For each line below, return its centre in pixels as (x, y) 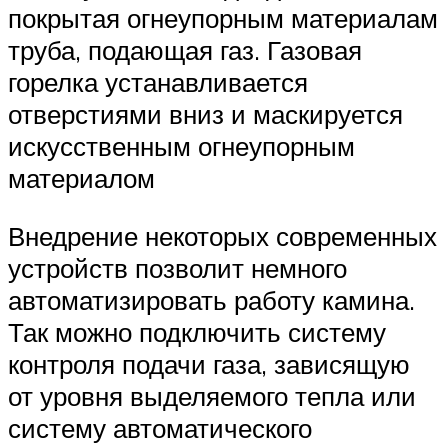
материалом (81, 178)
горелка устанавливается (158, 82)
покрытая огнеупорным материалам (223, 18)
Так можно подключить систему (197, 331)
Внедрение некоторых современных (222, 235)
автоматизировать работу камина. (211, 299)
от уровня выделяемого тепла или (212, 395)
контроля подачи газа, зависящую (209, 363)
